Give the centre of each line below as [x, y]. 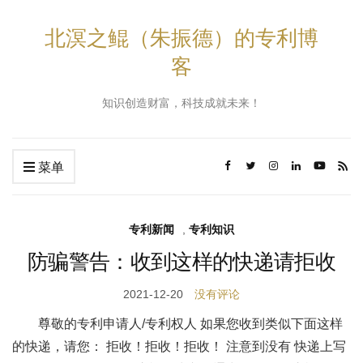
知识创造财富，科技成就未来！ [181, 103]
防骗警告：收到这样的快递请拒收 [181, 261]
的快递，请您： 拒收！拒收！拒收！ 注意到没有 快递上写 [179, 346]
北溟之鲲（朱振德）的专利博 [181, 38]
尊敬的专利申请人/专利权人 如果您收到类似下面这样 [190, 324]
